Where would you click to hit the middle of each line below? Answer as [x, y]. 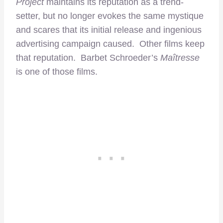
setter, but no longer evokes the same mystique [110, 16]
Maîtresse [180, 58]
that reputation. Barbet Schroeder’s [88, 58]
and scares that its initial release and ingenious [109, 30]
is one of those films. [57, 72]
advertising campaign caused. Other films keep [110, 44]
